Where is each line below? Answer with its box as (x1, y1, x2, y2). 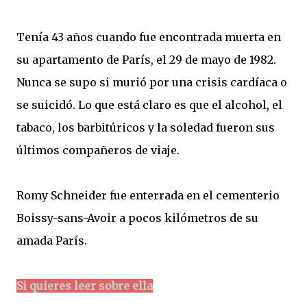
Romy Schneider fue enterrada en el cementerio (16, 188, 280, 202)
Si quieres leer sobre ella (16, 278, 153, 293)
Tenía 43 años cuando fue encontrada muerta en (16, 29, 281, 44)
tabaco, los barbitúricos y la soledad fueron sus (16, 120, 275, 134)
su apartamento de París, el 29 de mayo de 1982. (16, 52, 276, 66)
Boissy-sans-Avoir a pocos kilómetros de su (16, 210, 258, 225)
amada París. (16, 233, 87, 247)
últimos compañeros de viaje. (16, 143, 180, 157)
